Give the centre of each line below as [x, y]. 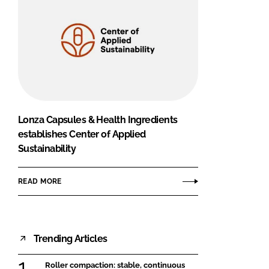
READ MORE [40, 181]
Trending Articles [71, 238]
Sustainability [47, 149]
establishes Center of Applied [82, 134]
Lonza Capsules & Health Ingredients [98, 120]
